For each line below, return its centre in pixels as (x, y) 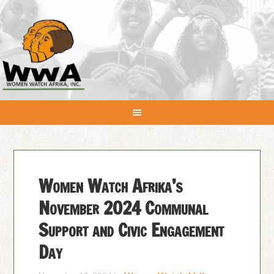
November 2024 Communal (124, 208)
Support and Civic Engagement (131, 230)
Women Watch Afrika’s (111, 186)
